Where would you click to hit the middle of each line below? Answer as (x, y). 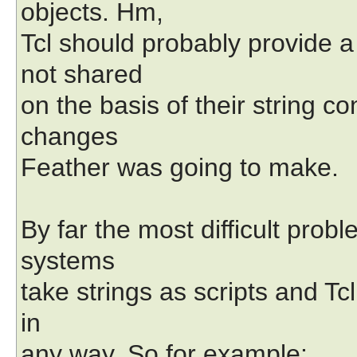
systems (68, 260)
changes (69, 136)
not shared (82, 74)
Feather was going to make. (180, 167)
